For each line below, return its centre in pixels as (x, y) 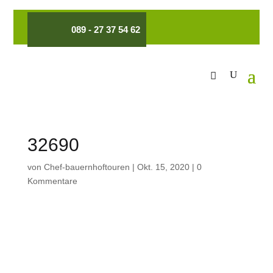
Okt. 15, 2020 (163, 167)
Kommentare (52, 181)
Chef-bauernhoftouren (87, 167)
